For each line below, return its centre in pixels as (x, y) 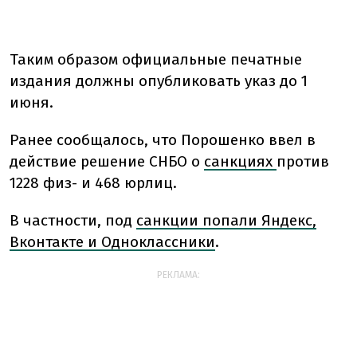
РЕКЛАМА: (178, 275)
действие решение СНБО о (107, 161)
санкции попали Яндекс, (226, 220)
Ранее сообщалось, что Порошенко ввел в (163, 139)
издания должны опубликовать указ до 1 (159, 80)
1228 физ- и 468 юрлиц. (93, 182)
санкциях (240, 161)
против (303, 161)
